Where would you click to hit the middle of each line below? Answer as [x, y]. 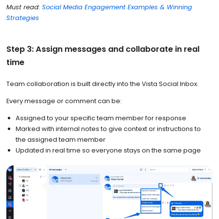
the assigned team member [61, 139]
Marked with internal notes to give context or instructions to [109, 129]
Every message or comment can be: [64, 101]
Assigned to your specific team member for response [101, 118]
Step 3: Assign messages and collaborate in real [103, 49]
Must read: [24, 7]
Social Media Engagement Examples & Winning [117, 7]
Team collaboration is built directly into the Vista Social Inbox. [103, 84]
